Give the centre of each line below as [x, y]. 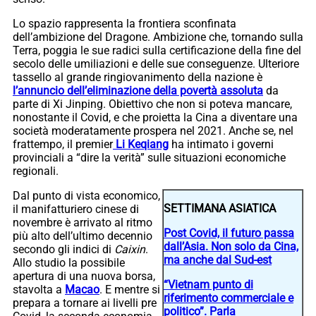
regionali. [36, 171]
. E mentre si [130, 289]
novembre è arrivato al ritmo [83, 222]
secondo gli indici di [63, 249]
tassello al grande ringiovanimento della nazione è [138, 77]
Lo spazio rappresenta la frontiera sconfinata [124, 23]
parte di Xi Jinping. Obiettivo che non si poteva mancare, [152, 104]
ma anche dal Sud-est [218, 260]
